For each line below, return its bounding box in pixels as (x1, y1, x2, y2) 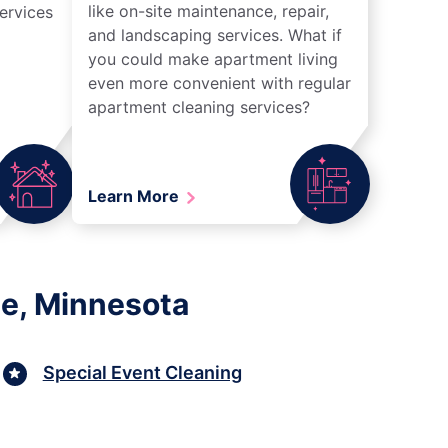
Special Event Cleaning (42, 362, 242, 384)
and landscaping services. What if (88, 24, 342, 45)
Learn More (88, 185, 183, 206)
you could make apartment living (88, 48, 338, 69)
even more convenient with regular (88, 72, 351, 93)
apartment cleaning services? (88, 96, 310, 117)
